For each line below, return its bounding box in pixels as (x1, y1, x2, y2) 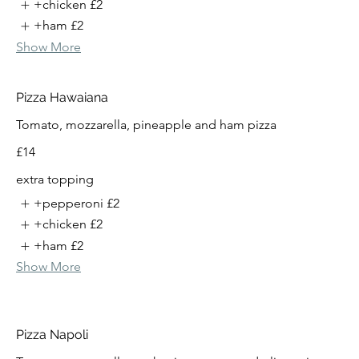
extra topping (16, 171, 94, 187)
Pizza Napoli (16, 326, 88, 342)
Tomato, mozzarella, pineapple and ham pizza (16, 116, 276, 132)
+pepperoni (34, 195, 104, 211)
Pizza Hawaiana (16, 89, 108, 105)
